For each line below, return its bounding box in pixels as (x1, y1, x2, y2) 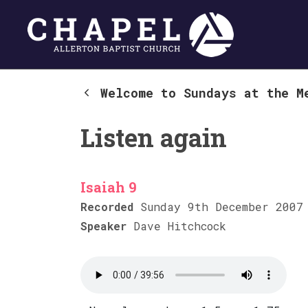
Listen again (80, 121, 227, 154)
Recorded (80, 199, 133, 214)
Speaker (80, 219, 126, 233)
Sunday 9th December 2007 (133, 199, 303, 214)
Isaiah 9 (80, 178, 137, 196)
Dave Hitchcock (126, 219, 226, 233)
